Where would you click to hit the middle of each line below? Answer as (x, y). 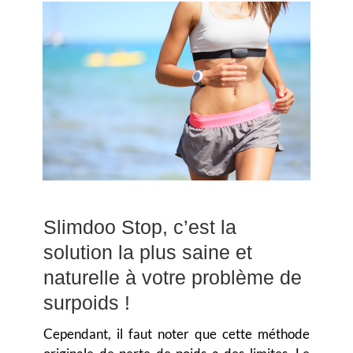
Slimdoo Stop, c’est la (140, 227)
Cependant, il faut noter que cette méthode (176, 334)
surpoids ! (87, 303)
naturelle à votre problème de (173, 278)
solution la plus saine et (148, 253)
